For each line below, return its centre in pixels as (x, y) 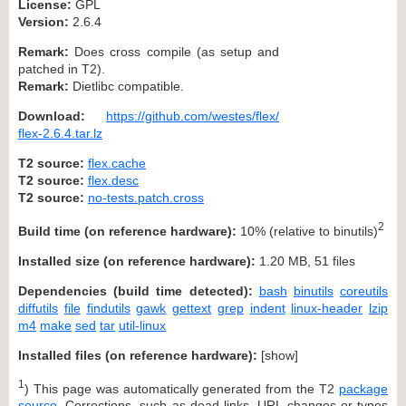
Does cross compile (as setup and (174, 51)
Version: (43, 21)
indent (267, 308)
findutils (108, 308)
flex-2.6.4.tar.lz (60, 133)
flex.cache (117, 163)
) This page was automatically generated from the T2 (182, 388)
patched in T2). (62, 68)
